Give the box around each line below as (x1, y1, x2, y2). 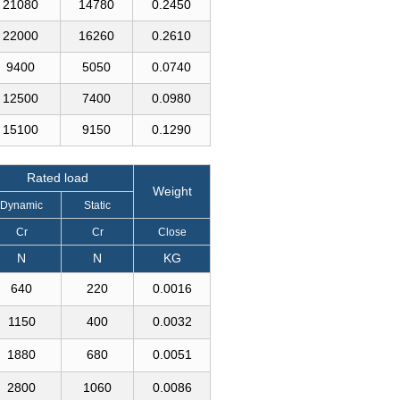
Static (84, 199, 111, 212)
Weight (152, 184, 192, 198)
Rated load (27, 171, 88, 185)
